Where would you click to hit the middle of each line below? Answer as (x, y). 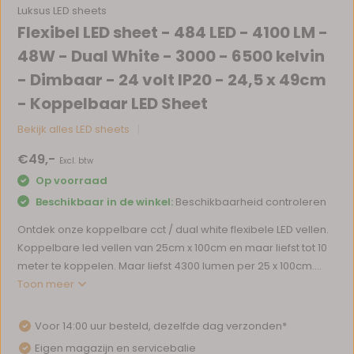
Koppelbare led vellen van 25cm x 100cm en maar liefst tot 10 (173, 248)
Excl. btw (77, 161)
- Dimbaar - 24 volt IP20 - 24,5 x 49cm (172, 80)
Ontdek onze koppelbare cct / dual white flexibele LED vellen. (173, 230)
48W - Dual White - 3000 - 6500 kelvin (171, 56)
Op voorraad (71, 181)
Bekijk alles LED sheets (74, 129)
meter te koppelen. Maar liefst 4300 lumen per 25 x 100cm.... (170, 266)
